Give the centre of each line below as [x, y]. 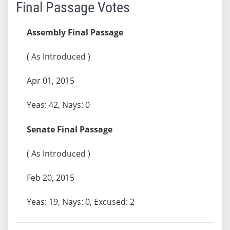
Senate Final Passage [69, 129]
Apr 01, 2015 [50, 80]
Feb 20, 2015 [50, 177]
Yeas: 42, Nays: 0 [58, 104]
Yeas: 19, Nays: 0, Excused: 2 [80, 202]
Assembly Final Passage [75, 32]
